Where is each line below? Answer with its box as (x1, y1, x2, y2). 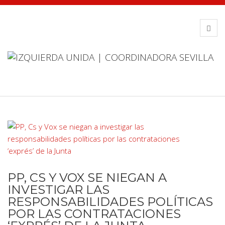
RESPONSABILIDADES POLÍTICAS (8, 194, 213, 209)
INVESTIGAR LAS (8, 182, 109, 197)
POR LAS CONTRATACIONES (8, 206, 181, 221)
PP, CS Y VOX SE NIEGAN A (8, 170, 167, 185)
